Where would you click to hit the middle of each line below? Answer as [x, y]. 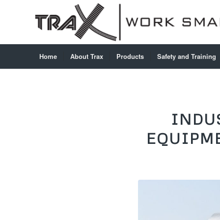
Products [130, 56]
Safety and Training [187, 56]
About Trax [87, 56]
